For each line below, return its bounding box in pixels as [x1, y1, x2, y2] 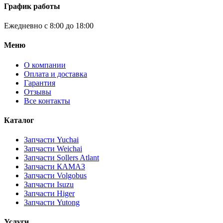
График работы [4, 1, 60, 10]
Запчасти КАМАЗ [24, 162, 85, 171]
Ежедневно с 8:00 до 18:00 [4, 21, 94, 30]
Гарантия [24, 78, 55, 87]
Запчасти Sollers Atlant [24, 153, 99, 162]
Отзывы [24, 87, 51, 96]
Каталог [4, 115, 34, 124]
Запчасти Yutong [24, 198, 80, 207]
